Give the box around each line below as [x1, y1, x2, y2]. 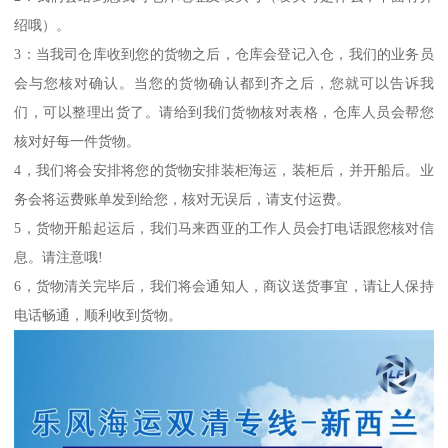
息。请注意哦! [14, 248, 104, 265]
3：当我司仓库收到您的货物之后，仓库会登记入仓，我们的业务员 [14, 45, 434, 62]
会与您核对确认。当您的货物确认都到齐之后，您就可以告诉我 [14, 74, 434, 91]
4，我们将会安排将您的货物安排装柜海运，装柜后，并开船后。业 [14, 161, 434, 178]
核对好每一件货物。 [14, 132, 141, 149]
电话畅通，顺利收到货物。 [14, 306, 183, 323]
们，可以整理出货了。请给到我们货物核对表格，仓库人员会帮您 [14, 103, 434, 120]
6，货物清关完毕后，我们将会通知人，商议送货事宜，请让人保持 [14, 277, 434, 294]
